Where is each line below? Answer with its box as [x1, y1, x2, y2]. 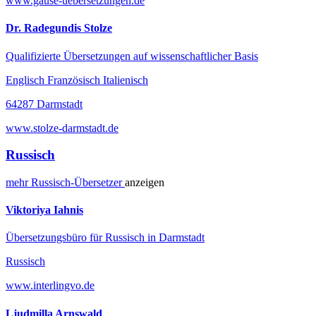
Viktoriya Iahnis [6, 204, 83, 217]
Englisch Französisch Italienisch [6, 73, 148, 86]
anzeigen [125, 176, 164, 188]
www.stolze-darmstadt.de [6, 121, 119, 134]
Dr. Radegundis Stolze [6, 22, 112, 35]
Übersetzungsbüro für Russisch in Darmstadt [6, 231, 205, 244]
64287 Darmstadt [6, 97, 83, 110]
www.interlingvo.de [6, 279, 95, 292]
